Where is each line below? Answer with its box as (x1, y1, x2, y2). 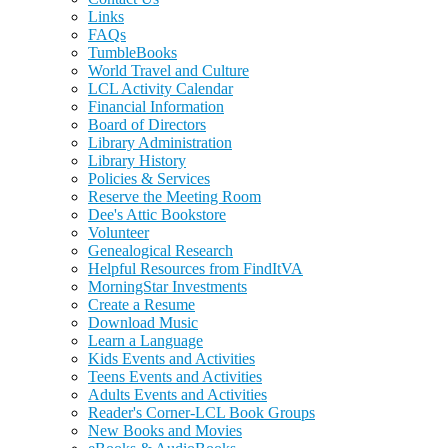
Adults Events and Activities (88, 386, 267, 404)
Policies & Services (88, 170, 210, 188)
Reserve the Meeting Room (88, 188, 261, 206)
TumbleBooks (88, 44, 177, 62)
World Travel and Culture (88, 62, 249, 80)
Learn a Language (88, 332, 203, 350)
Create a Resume (88, 296, 195, 314)
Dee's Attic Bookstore (88, 206, 226, 224)
